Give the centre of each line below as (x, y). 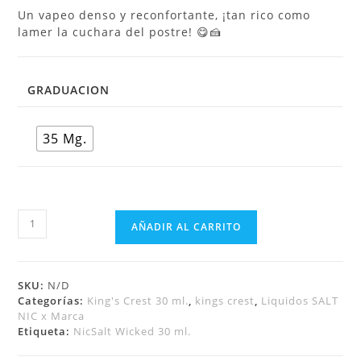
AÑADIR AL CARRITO (187, 226)
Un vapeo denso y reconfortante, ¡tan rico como (164, 15)
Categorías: (53, 300)
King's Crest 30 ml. (138, 300)
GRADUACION (69, 89)
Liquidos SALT (300, 300)
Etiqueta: (46, 331)
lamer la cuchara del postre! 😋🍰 (120, 31)
